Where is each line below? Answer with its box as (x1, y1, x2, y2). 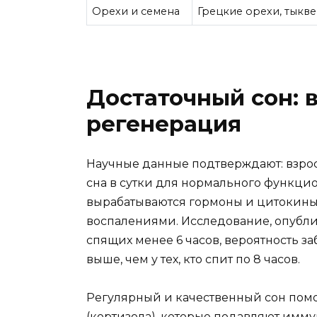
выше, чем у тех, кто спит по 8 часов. (86, 252, 300, 266)
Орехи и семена (92, 5, 180, 18)
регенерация (86, 110, 241, 137)
